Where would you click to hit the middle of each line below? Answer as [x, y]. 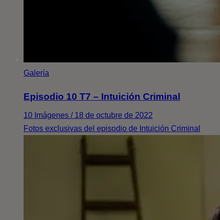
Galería [36, 73]
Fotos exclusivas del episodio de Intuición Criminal [112, 129]
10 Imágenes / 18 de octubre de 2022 [88, 115]
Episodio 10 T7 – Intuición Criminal [102, 97]
